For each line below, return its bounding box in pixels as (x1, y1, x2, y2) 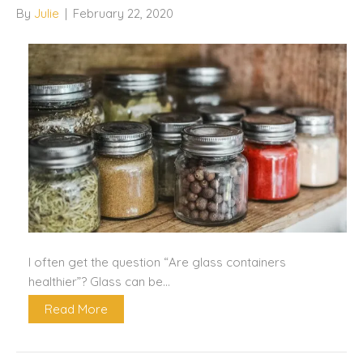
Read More (45, 301, 108, 317)
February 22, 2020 (73, 5, 173, 21)
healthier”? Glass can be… (28, 273, 170, 289)
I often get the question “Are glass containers (28, 254, 286, 270)
